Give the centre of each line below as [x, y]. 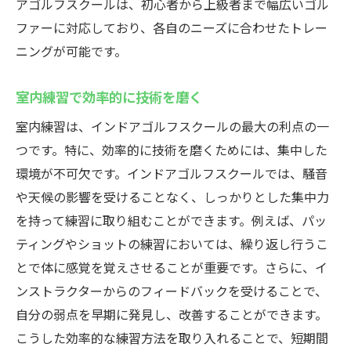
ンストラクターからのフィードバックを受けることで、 [172, 291]
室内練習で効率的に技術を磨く [109, 96]
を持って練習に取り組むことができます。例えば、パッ [171, 220]
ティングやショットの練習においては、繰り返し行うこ [172, 244]
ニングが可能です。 [71, 51]
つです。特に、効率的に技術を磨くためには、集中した [172, 150]
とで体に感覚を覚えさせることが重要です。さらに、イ [172, 267]
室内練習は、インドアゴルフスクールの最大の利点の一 [172, 126]
